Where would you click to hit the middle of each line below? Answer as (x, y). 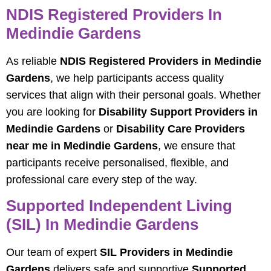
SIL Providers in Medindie (166, 253)
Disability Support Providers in (178, 112)
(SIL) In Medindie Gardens (102, 225)
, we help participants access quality (137, 78)
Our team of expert (53, 253)
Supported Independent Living (119, 206)
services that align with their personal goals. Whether (133, 95)
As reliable (33, 61)
